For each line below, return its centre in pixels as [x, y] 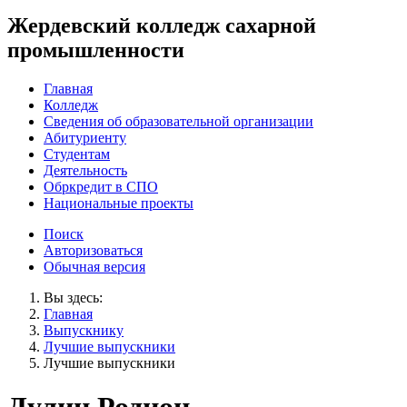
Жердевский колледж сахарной [162, 25]
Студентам [77, 154]
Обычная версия [94, 266]
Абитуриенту [85, 137]
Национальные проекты [119, 203]
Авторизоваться [93, 250]
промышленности [96, 50]
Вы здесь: [73, 297]
